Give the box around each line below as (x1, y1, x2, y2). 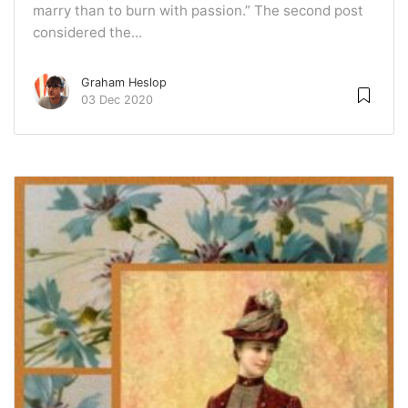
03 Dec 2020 (81, 93, 153, 107)
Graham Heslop (81, 76, 167, 90)
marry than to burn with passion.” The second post (33, 2, 363, 20)
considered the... (33, 24, 142, 42)
